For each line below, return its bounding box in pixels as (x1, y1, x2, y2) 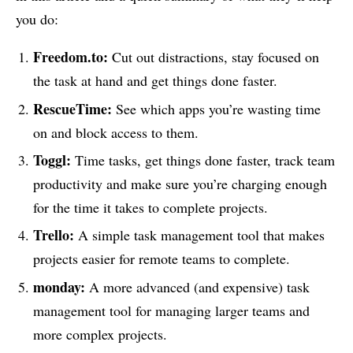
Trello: (32, 225, 74, 246)
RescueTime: (32, 98, 112, 119)
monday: (32, 276, 85, 297)
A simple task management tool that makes (73, 225, 325, 245)
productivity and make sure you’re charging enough (32, 174, 327, 194)
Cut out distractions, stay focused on (107, 47, 319, 67)
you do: (16, 9, 58, 29)
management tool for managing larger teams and (32, 300, 310, 320)
